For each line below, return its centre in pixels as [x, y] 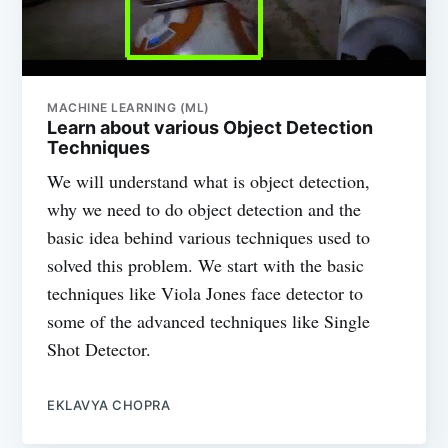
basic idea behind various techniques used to [209, 237]
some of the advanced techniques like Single [209, 321]
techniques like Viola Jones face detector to [205, 293]
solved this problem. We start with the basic [206, 265]
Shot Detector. [99, 349]
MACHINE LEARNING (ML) [128, 108]
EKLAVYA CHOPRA [109, 405]
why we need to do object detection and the [204, 209]
